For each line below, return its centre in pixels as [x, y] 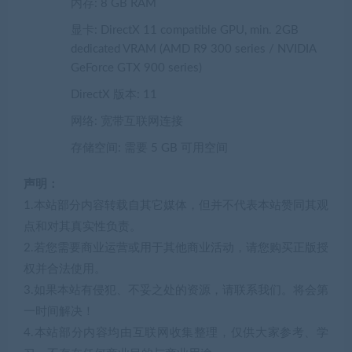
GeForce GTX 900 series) [136, 68]
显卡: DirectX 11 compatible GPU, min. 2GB [185, 31]
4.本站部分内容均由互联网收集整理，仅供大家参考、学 [176, 333]
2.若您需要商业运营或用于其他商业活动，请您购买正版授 [176, 248]
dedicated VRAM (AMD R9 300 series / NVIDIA [193, 49]
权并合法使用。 [65, 269]
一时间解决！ [59, 312]
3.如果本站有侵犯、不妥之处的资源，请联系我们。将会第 [176, 291]
